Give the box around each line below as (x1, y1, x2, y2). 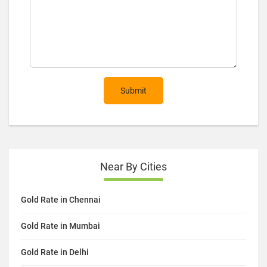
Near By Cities (100, 160, 167, 173)
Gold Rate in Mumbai (21, 221, 100, 231)
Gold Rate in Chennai (21, 194, 101, 204)
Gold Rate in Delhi (21, 247, 89, 257)
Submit (120, 85, 147, 95)
